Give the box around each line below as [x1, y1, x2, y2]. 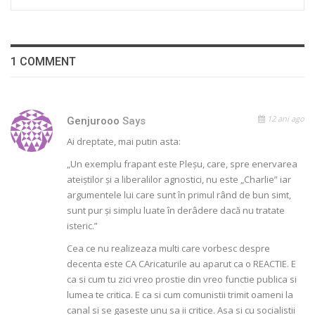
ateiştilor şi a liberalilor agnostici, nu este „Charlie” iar [67, 172, 291, 186]
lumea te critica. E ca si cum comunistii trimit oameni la [67, 288, 293, 301]
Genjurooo [67, 114, 122, 127]
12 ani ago [265, 112, 304, 124]
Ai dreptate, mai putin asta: [67, 134, 181, 148]
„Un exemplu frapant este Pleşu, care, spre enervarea [67, 157, 297, 170]
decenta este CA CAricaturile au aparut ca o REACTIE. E [67, 257, 296, 270]
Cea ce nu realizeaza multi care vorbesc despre [67, 241, 270, 255]
